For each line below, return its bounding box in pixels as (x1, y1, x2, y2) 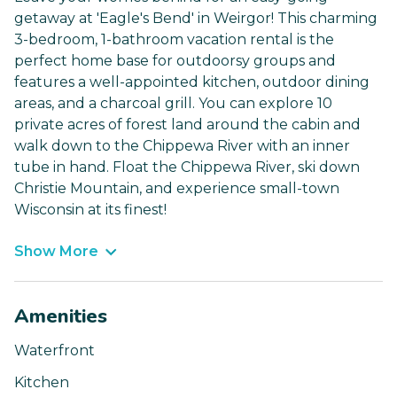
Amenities (14, 303, 107, 331)
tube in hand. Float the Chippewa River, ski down (14, 159, 360, 176)
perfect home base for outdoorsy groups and (14, 52, 336, 70)
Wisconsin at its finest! (14, 201, 167, 219)
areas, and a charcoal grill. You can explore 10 (14, 95, 332, 113)
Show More (14, 243, 98, 261)
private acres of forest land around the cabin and (14, 116, 361, 134)
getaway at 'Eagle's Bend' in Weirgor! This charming (14, 10, 378, 27)
